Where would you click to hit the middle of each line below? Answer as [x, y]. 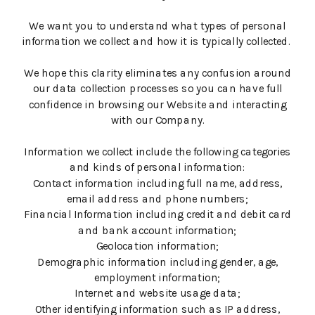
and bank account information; [157, 231]
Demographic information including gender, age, [157, 262]
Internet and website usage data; [157, 294]
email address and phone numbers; [157, 199]
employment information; [157, 278]
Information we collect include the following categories [157, 152]
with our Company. [157, 121]
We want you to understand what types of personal [157, 26]
